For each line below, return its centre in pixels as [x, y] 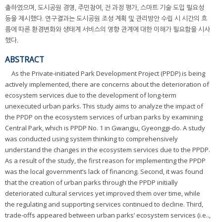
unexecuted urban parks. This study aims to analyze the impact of [104, 106]
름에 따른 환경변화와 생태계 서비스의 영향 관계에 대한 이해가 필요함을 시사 [108, 29]
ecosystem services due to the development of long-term [91, 95]
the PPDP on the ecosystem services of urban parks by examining [104, 117]
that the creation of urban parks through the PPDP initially [91, 183]
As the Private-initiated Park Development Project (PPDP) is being [108, 74]
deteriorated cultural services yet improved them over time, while [103, 194]
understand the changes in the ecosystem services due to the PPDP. [108, 150]
